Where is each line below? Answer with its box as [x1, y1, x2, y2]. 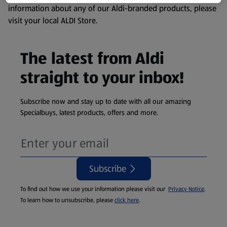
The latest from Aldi [20, 47, 164, 70]
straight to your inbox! [20, 66, 184, 89]
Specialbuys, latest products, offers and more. [20, 107, 158, 118]
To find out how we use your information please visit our [20, 185, 168, 193]
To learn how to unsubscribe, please [20, 196, 115, 204]
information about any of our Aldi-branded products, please [8, 3, 216, 14]
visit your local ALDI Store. [8, 15, 98, 26]
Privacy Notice [168, 185, 204, 193]
